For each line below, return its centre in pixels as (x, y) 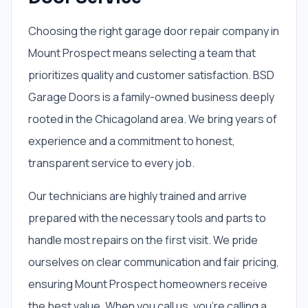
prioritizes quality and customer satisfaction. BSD (151, 75)
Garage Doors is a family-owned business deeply (151, 97)
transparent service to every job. (111, 163)
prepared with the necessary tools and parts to (147, 218)
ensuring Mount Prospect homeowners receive (148, 284)
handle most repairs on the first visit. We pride (143, 240)
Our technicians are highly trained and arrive (137, 196)
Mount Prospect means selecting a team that (142, 53)
